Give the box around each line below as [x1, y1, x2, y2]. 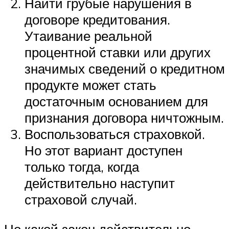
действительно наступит [25, 175, 175, 192]
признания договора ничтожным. [25, 109, 224, 126]
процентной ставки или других [25, 44, 211, 61]
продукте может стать [25, 77, 156, 94]
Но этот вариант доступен [25, 142, 182, 159]
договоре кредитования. [25, 11, 170, 28]
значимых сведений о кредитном [25, 60, 225, 77]
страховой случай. [25, 191, 137, 208]
